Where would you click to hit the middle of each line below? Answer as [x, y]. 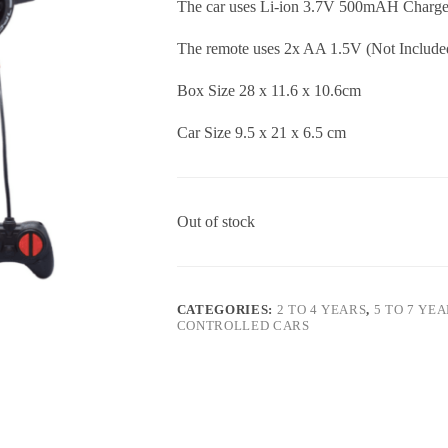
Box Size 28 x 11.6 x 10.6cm [268, 91]
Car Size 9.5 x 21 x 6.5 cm [261, 133]
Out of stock [215, 222]
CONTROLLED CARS [243, 326]
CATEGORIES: [226, 310]
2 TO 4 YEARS [321, 310]
